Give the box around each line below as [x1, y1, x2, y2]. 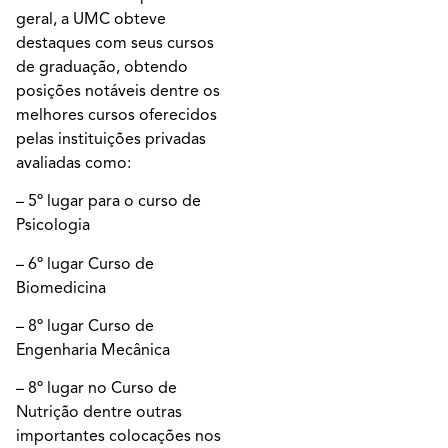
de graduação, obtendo [16, 56, 188, 77]
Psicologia [16, 215, 90, 236]
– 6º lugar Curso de [16, 253, 154, 274]
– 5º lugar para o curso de [16, 191, 201, 212]
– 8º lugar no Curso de [16, 378, 177, 399]
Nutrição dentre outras [16, 402, 182, 423]
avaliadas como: [16, 152, 131, 173]
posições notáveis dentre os [16, 80, 220, 101]
